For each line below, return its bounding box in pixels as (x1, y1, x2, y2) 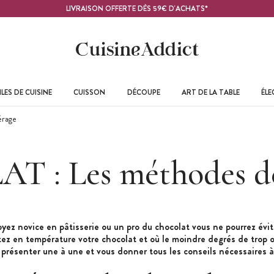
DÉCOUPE (127, 86, 160, 98)
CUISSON (73, 86, 106, 98)
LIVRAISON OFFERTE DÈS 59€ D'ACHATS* (66, 2, 208, 14)
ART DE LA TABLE (181, 86, 240, 98)
